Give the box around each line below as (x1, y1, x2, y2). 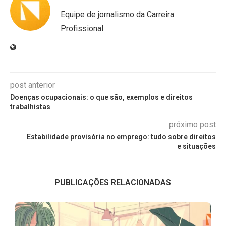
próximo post (169, 120, 216, 129)
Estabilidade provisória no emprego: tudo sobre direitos (27, 133, 216, 141)
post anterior (10, 80, 55, 90)
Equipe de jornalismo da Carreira (61, 10, 174, 19)
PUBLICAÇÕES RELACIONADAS (55, 178, 171, 187)
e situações (177, 142, 216, 150)
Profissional (61, 24, 103, 33)
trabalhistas (10, 103, 50, 111)
